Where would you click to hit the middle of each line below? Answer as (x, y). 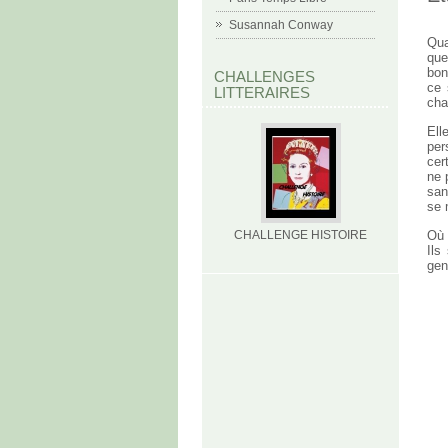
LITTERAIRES (262, 92)
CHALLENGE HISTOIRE (300, 235)
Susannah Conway (281, 25)
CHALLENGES (264, 76)
